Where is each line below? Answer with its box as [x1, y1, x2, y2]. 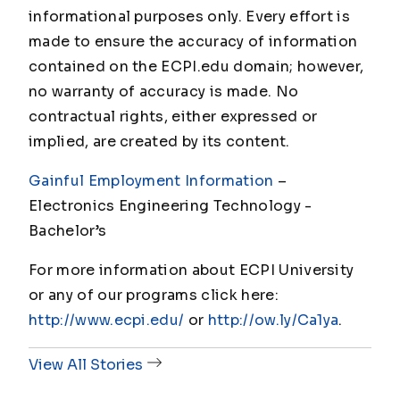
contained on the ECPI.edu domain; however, [29, 57, 364, 77]
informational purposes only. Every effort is [29, 7, 351, 27]
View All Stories [29, 355, 143, 375]
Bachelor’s [29, 221, 107, 241]
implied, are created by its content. [29, 132, 290, 152]
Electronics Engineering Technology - [29, 196, 312, 216]
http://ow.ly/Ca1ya [207, 311, 339, 330]
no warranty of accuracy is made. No [29, 82, 299, 102]
